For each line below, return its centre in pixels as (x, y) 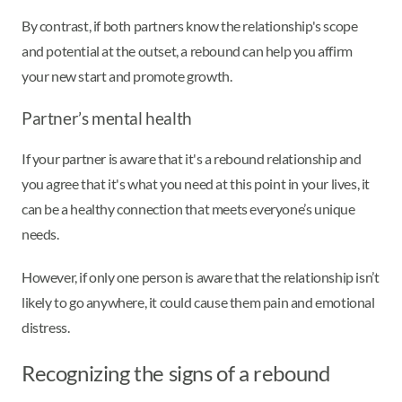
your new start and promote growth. (128, 75)
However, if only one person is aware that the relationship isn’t (201, 277)
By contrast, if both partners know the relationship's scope (190, 25)
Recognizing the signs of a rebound (176, 373)
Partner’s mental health (107, 118)
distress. (46, 328)
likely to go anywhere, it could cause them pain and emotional (198, 302)
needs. (42, 234)
